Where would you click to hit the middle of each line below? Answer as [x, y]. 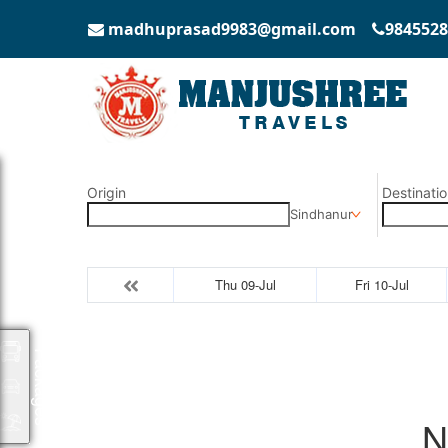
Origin [106, 192]
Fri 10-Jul [381, 284]
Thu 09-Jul [245, 284]
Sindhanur [321, 214]
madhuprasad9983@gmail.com [230, 29]
